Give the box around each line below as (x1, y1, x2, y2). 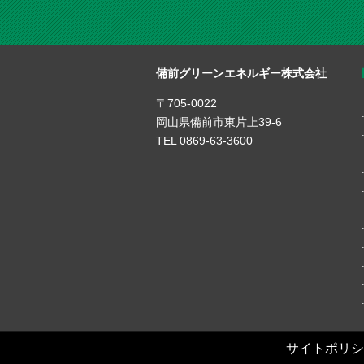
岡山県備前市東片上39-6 (156, 115, 282, 128)
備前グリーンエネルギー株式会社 (156, 66, 327, 80)
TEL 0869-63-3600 (156, 133, 253, 147)
